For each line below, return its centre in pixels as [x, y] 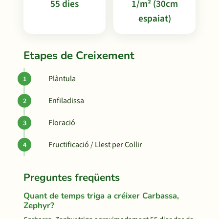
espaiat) [154, 19]
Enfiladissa [66, 101]
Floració [62, 123]
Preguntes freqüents [72, 177]
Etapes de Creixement [79, 55]
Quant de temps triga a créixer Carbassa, [101, 196]
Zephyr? [39, 206]
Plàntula [62, 79]
